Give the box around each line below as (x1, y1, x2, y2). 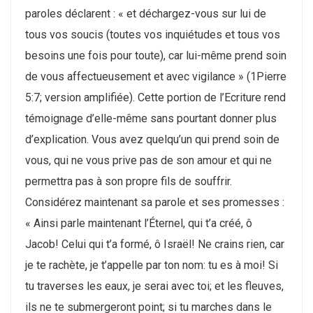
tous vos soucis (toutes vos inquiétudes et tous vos (25, 28, 280, 41)
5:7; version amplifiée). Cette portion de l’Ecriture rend (25, 91, 286, 104)
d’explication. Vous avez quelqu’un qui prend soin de (25, 133, 279, 146)
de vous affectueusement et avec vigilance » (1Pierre (25, 70, 286, 83)
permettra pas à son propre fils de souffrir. (25, 175, 232, 188)
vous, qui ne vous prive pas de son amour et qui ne (25, 154, 272, 167)
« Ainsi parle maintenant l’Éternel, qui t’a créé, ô (25, 217, 252, 230)
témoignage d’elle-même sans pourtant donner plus (25, 112, 277, 125)
